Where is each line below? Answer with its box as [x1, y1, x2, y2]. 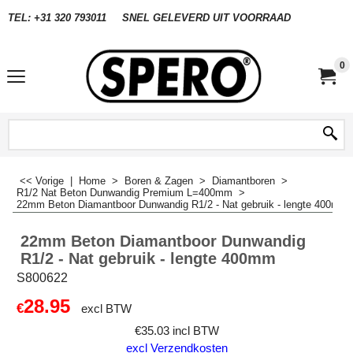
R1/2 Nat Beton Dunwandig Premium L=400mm [17, 187, 232, 199]
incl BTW [172, 325, 219, 337]
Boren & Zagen [124, 175, 193, 187]
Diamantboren [212, 175, 275, 187]
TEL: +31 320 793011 [8, 11, 106, 24]
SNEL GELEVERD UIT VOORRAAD [122, 11, 291, 24]
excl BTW [81, 303, 132, 315]
